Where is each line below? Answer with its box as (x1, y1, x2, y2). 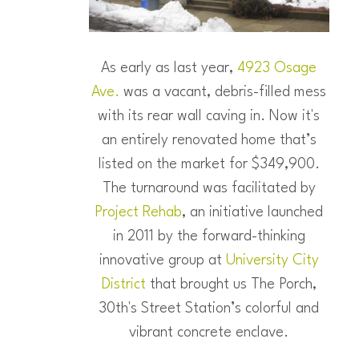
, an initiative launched (182, 205, 323, 220)
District (101, 277, 146, 292)
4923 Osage (237, 61, 317, 75)
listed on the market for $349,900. (98, 157, 320, 171)
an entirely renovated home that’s (101, 133, 317, 147)
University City (225, 253, 319, 268)
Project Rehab (95, 205, 182, 220)
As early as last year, (101, 61, 237, 75)
